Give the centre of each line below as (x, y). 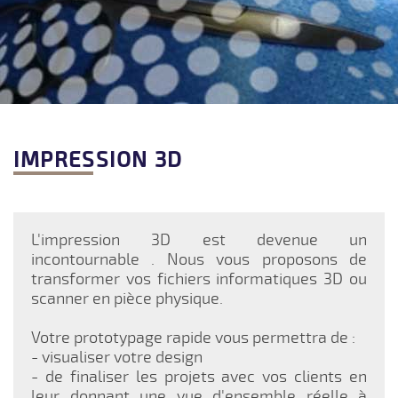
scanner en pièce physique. (127, 298)
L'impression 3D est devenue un (199, 239)
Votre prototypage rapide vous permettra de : (193, 337)
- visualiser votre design (117, 357)
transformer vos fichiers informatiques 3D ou (199, 279)
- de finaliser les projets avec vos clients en (199, 376)
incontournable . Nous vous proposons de (199, 259)
